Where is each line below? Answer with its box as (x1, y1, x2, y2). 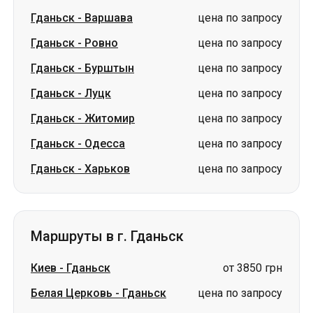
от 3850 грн (223, 261, 282, 275)
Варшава (85, 11, 133, 24)
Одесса (85, 137, 125, 150)
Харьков (85, 162, 130, 175)
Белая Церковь (31, 286, 112, 300)
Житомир (85, 112, 135, 125)
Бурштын (85, 61, 134, 75)
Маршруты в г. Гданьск (31, 228, 184, 245)
